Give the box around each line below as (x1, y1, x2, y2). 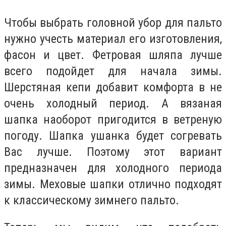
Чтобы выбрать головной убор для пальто (4, 16, 222, 30)
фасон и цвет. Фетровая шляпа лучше (4, 48, 222, 63)
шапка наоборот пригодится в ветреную (4, 112, 222, 127)
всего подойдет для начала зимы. (4, 64, 222, 79)
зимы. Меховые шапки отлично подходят (4, 177, 222, 192)
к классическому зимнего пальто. (4, 193, 179, 208)
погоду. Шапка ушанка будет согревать (4, 129, 222, 143)
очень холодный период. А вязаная (4, 96, 222, 111)
